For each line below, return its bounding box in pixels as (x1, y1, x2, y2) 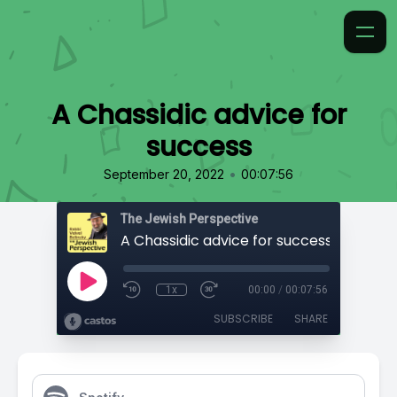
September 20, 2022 (104, 167, 224, 182)
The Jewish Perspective (121, 212, 258, 226)
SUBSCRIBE (214, 311, 273, 326)
